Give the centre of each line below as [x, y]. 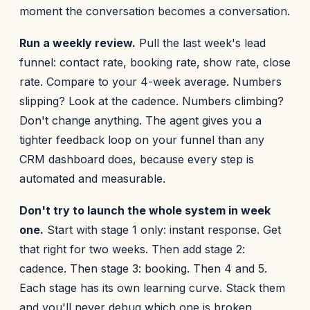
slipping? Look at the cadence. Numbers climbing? [152, 101]
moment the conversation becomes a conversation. [155, 11]
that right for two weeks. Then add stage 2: [132, 249]
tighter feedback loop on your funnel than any [142, 140]
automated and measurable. [92, 179]
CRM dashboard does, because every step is [137, 159]
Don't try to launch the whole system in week [145, 210]
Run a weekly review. [77, 43]
